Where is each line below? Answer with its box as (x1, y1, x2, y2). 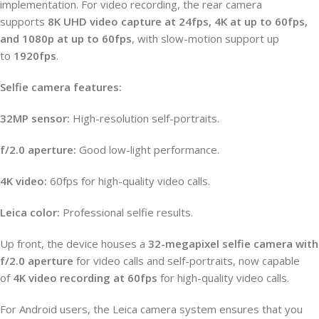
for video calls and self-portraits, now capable (73, 253, 300, 268)
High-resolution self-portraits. (70, 110, 219, 125)
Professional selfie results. (60, 204, 193, 219)
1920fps (14, 48, 56, 63)
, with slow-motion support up (132, 31, 279, 46)
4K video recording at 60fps (13, 270, 157, 285)
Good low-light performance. (76, 142, 219, 157)
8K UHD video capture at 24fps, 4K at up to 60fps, (48, 14, 308, 28)
